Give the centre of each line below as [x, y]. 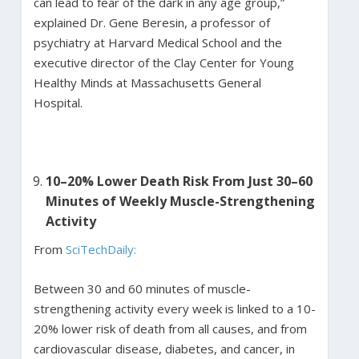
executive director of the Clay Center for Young [163, 62]
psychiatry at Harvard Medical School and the [157, 42]
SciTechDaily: [101, 249]
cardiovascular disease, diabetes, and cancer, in [164, 348]
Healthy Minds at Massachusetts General [147, 82]
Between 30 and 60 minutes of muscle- [142, 288]
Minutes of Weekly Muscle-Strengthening [180, 201]
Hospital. [59, 102]
